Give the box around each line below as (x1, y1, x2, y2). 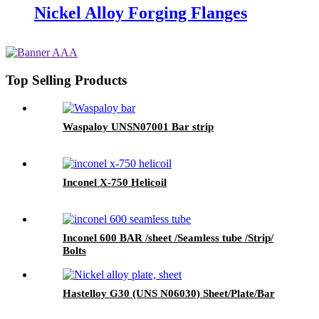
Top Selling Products (6, 73, 127, 88)
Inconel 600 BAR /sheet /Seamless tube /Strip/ (63, 231, 273, 244)
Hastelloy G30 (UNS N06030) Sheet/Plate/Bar (63, 287, 275, 299)
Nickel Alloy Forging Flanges (34, 4, 247, 23)
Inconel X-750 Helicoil (63, 176, 167, 188)
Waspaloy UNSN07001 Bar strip (63, 120, 214, 132)
